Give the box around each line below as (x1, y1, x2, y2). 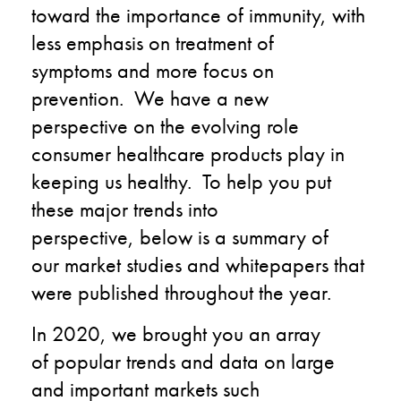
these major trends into (31, 194, 218, 223)
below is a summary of (134, 222, 328, 251)
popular (54, 346, 121, 375)
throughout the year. (165, 277, 331, 306)
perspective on (31, 111, 160, 140)
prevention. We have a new (31, 83, 269, 112)
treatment (175, 28, 257, 56)
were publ (31, 277, 115, 306)
